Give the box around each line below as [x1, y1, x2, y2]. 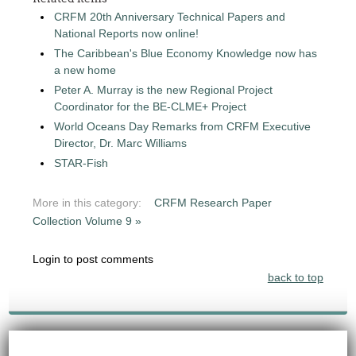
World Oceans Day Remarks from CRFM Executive [54, 120, 311, 133]
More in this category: [33, 196, 142, 209]
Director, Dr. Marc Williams [54, 137, 188, 149]
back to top [267, 271, 323, 284]
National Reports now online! [54, 27, 199, 40]
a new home [54, 64, 117, 76]
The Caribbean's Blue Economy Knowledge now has [54, 47, 318, 60]
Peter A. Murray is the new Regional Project [54, 83, 273, 96]
